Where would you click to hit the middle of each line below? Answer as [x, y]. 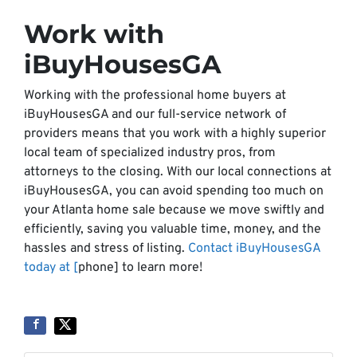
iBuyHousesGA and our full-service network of [155, 115]
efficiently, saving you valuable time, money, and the [173, 229]
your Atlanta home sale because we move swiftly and [174, 210]
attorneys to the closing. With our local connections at [178, 172]
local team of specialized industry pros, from [150, 153]
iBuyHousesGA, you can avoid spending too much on [174, 191]
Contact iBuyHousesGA [254, 249]
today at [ [51, 268]
